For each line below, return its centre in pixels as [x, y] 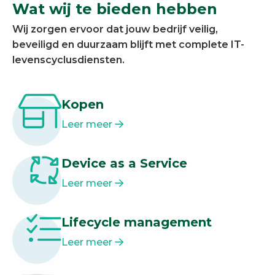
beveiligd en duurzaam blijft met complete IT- [128, 44]
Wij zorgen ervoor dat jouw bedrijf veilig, [115, 29]
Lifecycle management [137, 222]
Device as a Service [124, 163]
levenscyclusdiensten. [68, 60]
